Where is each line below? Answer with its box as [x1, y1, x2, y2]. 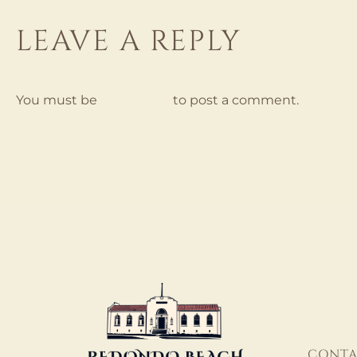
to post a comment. [170, 92, 299, 108]
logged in [100, 91, 170, 109]
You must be [16, 92, 100, 108]
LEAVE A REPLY [16, 22, 241, 61]
